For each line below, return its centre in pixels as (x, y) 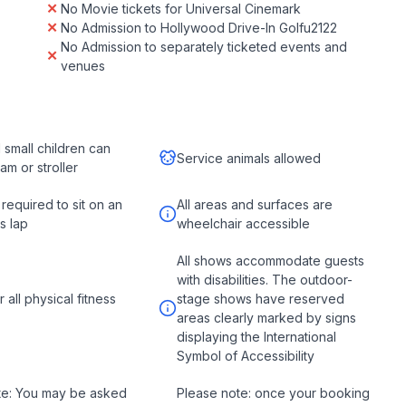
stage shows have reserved (260, 299)
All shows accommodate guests (270, 261)
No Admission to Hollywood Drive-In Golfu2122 (199, 28)
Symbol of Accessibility (245, 356)
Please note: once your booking (273, 393)
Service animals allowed (248, 158)
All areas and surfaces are (254, 204)
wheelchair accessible (243, 223)
